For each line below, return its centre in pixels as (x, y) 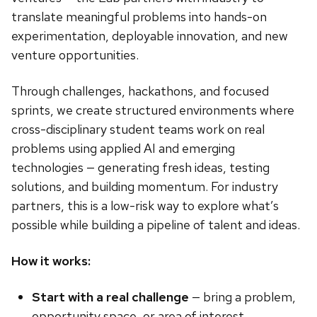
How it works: (51, 260)
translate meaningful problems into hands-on (139, 16)
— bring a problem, (242, 296)
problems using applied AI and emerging (123, 148)
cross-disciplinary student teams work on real (138, 129)
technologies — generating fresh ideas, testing (140, 167)
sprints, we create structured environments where (153, 110)
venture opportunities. (75, 54)
